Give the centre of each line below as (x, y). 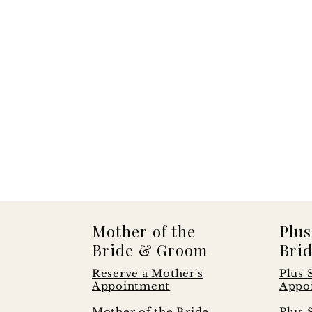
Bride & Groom (150, 250)
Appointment (131, 286)
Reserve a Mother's (147, 273)
